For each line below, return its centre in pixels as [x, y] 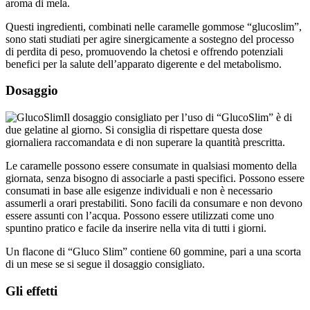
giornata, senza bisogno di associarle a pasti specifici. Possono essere [155, 166]
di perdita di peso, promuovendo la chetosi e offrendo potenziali [144, 39]
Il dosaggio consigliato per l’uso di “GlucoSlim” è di [178, 105]
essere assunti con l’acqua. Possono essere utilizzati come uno [140, 203]
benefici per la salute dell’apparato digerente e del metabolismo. [144, 51]
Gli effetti [31, 278]
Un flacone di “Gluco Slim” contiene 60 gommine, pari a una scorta [153, 239]
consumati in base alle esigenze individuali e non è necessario [139, 179]
